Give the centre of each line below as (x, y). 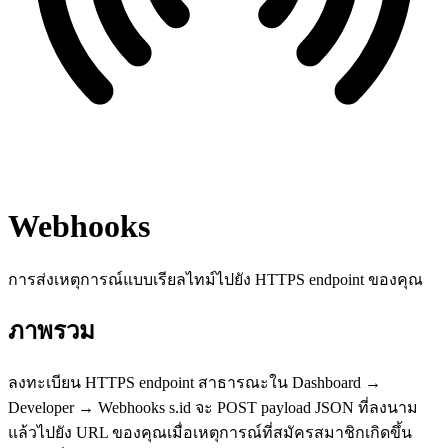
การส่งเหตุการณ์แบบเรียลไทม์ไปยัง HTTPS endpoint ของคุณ (215, 279)
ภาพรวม (51, 331)
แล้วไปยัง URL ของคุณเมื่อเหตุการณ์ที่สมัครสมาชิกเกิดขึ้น (210, 433)
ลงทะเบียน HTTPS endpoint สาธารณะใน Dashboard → (194, 383)
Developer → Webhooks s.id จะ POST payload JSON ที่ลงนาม (213, 408)
